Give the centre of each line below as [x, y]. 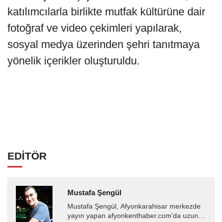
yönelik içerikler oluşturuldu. [74, 61]
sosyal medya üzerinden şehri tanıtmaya [104, 45]
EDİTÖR [27, 156]
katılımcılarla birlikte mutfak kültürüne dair [106, 12]
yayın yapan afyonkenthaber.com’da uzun [133, 216]
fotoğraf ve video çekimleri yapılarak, [95, 28]
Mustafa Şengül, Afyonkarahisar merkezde [134, 207]
